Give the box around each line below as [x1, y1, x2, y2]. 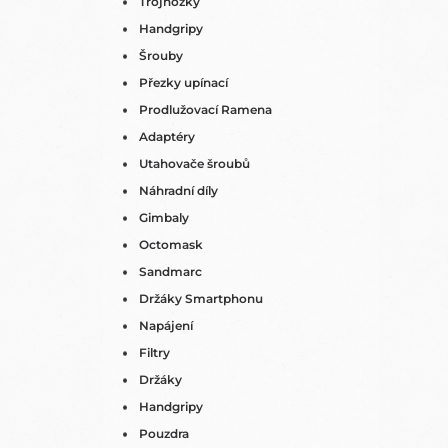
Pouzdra [139, 426, 189, 441]
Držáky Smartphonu [139, 291, 263, 306]
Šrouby [139, 48, 183, 63]
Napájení [139, 318, 193, 333]
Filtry [139, 345, 170, 360]
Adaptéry [139, 129, 195, 144]
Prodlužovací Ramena [139, 102, 272, 117]
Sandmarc [139, 264, 202, 279]
